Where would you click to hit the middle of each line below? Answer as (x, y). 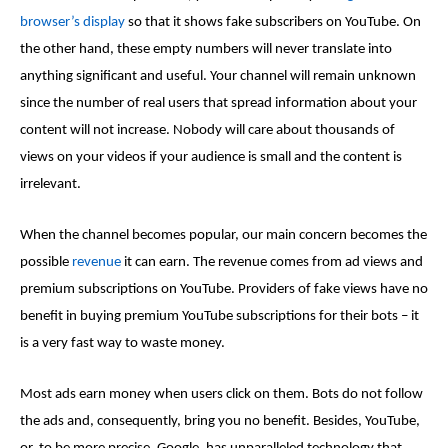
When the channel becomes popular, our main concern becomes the (223, 236)
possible (46, 263)
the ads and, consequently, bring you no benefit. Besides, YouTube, (220, 422)
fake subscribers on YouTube (311, 23)
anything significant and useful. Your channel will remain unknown (218, 77)
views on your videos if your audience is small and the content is (211, 158)
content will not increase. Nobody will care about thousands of (207, 131)
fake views (347, 290)
